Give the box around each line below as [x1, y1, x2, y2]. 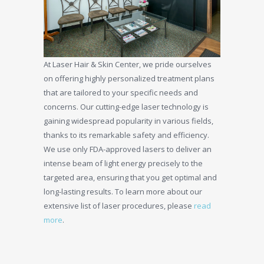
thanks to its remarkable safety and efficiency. [44, 129, 209, 140]
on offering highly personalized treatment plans [44, 72, 214, 84]
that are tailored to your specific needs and [44, 87, 198, 98]
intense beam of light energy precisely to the [44, 157, 203, 169]
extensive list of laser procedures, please [44, 200, 194, 211]
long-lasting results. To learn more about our [44, 186, 202, 197]
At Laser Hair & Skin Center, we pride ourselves [44, 58, 212, 70]
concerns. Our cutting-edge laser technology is [44, 101, 209, 112]
